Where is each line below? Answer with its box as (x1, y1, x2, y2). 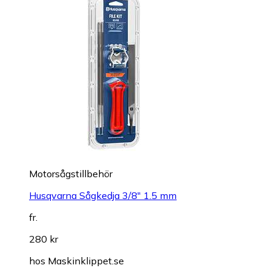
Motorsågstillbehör (29, 168, 113, 180)
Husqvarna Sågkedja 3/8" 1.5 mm (29, 189, 177, 202)
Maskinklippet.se (48, 255, 124, 267)
